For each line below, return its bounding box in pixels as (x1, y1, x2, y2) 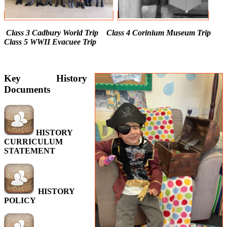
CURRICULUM (4, 137, 63, 146)
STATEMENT (4, 146, 55, 155)
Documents (4, 84, 50, 95)
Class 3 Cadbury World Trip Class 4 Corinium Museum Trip (6, 28, 217, 37)
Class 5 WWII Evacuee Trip (4, 37, 96, 46)
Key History (4, 73, 87, 84)
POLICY (4, 196, 38, 205)
